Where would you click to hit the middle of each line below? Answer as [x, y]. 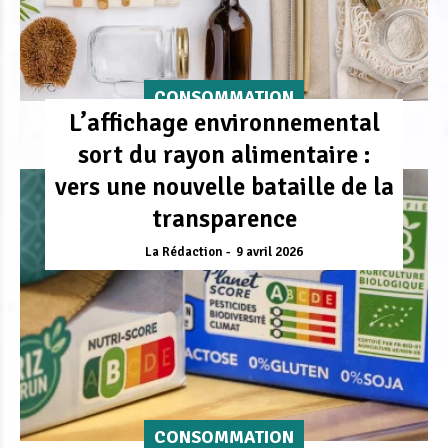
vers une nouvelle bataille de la [224, 186]
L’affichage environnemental [224, 122]
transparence [224, 218]
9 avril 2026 [269, 251]
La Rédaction [184, 251]
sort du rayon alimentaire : [224, 154]
